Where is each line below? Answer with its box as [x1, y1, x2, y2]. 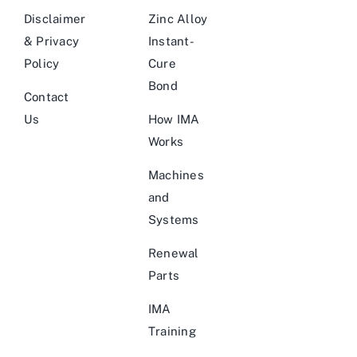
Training [147, 324, 196, 338]
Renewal [147, 245, 199, 260]
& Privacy [24, 33, 80, 48]
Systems [147, 212, 199, 226]
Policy [24, 56, 60, 70]
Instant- [147, 33, 194, 48]
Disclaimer [24, 11, 86, 25]
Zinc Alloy [147, 11, 208, 25]
